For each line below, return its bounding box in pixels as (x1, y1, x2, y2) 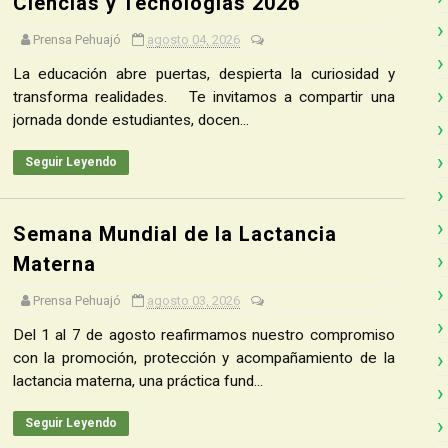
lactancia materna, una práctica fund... (12, 372, 263, 390)
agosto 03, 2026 (146, 293, 240, 308)
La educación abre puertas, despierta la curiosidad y (12, 65, 395, 83)
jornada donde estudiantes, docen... (12, 111, 249, 129)
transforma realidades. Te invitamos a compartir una (12, 88, 395, 106)
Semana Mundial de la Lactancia (12, 222, 337, 246)
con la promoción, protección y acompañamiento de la (12, 349, 395, 367)
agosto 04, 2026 (146, 32, 240, 47)
